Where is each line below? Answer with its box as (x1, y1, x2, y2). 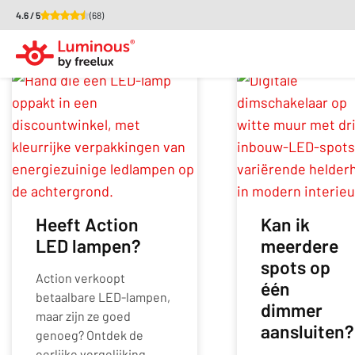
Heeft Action (36, 212, 139, 235)
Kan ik (261, 212, 310, 235)
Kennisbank (154, 17, 300, 52)
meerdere (261, 234, 338, 257)
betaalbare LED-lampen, (36, 288, 170, 304)
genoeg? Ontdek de (36, 326, 143, 342)
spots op (261, 255, 330, 278)
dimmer (261, 298, 323, 321)
